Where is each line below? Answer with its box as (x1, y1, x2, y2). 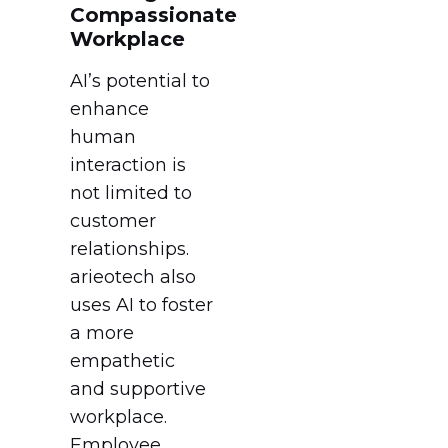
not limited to (70, 182, 192, 205)
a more (70, 322, 134, 345)
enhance (70, 98, 149, 121)
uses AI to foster (70, 294, 213, 317)
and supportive (70, 378, 206, 401)
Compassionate (70, 3, 237, 28)
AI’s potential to (70, 70, 210, 93)
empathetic (70, 350, 175, 373)
